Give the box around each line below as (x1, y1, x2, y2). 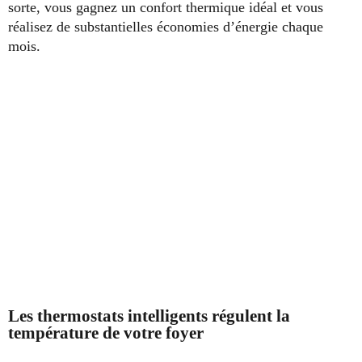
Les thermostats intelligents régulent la (8, 306, 290, 326)
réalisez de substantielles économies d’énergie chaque (8, 19, 323, 36)
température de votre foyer (8, 323, 204, 343)
